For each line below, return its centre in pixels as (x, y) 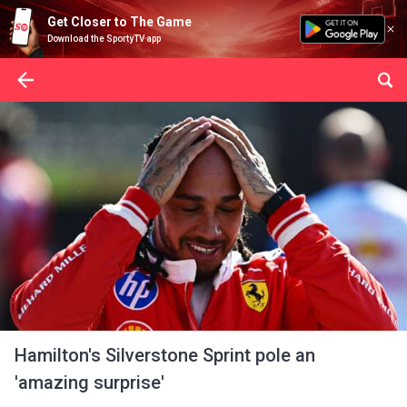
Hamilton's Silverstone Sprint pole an (165, 355)
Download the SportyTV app (104, 39)
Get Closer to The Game (119, 22)
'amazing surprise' (89, 382)
